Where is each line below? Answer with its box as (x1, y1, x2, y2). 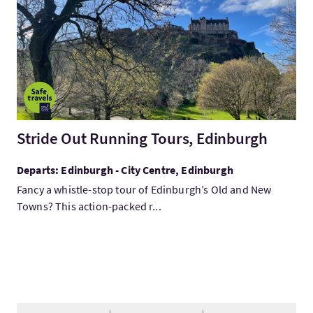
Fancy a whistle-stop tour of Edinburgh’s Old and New (17, 182, 272, 196)
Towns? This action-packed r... (17, 199, 161, 213)
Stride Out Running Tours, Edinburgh (17, 128, 268, 148)
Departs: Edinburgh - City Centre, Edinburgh (17, 163, 233, 177)
